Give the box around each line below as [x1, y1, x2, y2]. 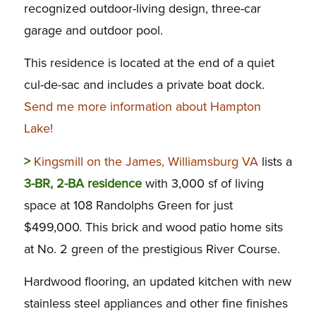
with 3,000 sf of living [141, 175, 264, 191]
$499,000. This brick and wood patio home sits [23, 219, 283, 235]
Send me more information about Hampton [23, 99, 261, 115]
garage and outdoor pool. [23, 23, 163, 39]
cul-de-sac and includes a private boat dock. [23, 77, 265, 93]
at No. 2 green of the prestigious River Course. [23, 241, 280, 257]
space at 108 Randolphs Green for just [23, 197, 233, 213]
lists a [257, 153, 292, 169]
